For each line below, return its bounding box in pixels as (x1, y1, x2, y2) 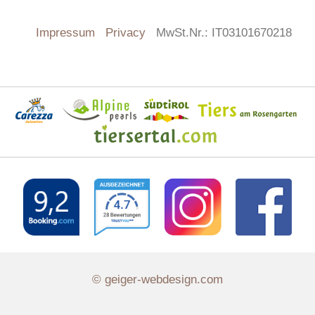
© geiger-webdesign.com (92, 272, 223, 286)
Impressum (36, 26, 95, 40)
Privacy (105, 26, 146, 40)
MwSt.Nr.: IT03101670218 (156, 26, 292, 40)
